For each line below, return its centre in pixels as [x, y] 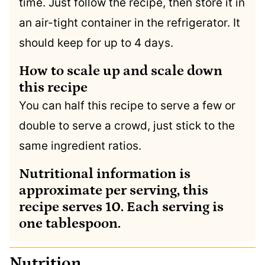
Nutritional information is [105, 174]
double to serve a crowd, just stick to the [127, 126]
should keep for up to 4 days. [96, 43]
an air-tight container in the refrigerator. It [130, 23]
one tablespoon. [70, 224]
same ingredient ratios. [80, 146]
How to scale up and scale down [121, 71]
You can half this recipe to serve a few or [127, 106]
